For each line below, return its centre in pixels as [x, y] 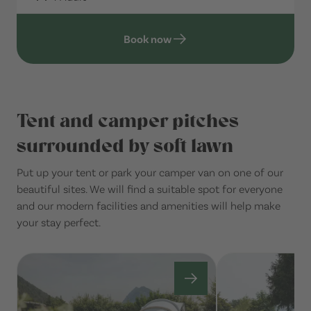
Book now [147, 39]
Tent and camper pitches [128, 121]
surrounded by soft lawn [125, 146]
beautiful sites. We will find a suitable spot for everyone [150, 189]
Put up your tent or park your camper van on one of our [150, 172]
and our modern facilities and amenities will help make [149, 205]
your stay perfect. [59, 222]
